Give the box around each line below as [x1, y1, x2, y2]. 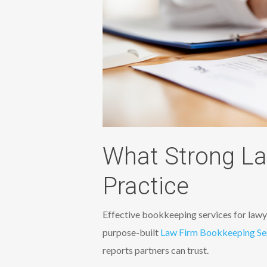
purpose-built [103, 226, 160, 238]
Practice [103, 172, 189, 200]
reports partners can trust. [103, 244, 209, 256]
